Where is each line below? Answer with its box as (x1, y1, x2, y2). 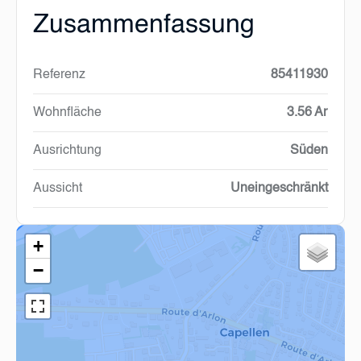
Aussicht (33, 182, 82, 195)
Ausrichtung (33, 144, 102, 157)
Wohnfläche (33, 106, 102, 119)
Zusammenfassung (33, 12, 255, 38)
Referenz (33, 68, 85, 81)
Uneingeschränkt (230, 182, 328, 195)
